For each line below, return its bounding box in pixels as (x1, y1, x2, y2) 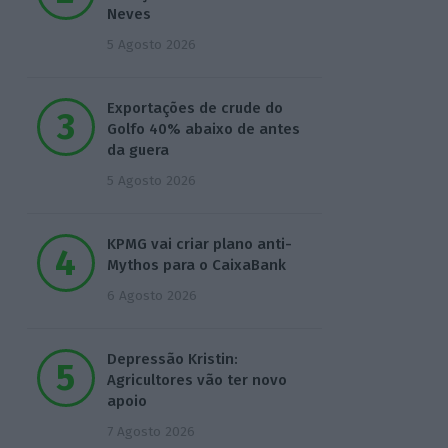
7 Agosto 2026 (106, 423, 195, 441)
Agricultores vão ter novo (106, 371, 287, 390)
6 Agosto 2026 (106, 287, 197, 305)
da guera (106, 141, 169, 160)
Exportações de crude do (106, 99, 283, 118)
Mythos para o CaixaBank (106, 256, 286, 275)
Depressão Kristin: (106, 350, 238, 369)
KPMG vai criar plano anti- (106, 235, 292, 254)
